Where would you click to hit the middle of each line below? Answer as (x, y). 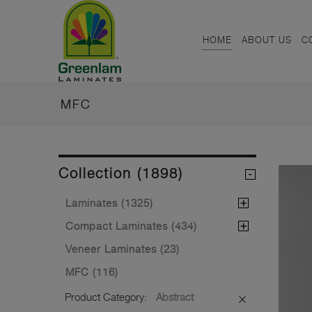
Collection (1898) (121, 173)
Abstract (175, 297)
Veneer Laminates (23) (123, 249)
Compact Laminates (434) (131, 226)
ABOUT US (267, 40)
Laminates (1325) (109, 203)
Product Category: (106, 297)
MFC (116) (92, 272)
